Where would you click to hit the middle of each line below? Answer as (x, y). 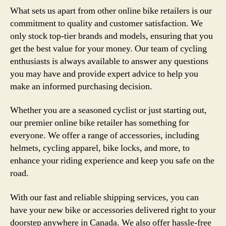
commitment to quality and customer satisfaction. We (106, 23)
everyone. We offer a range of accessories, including (105, 135)
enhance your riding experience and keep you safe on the (112, 161)
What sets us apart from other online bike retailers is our (111, 11)
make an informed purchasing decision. (81, 86)
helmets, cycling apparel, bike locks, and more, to (100, 148)
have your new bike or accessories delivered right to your (113, 210)
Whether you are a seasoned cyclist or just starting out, (108, 110)
